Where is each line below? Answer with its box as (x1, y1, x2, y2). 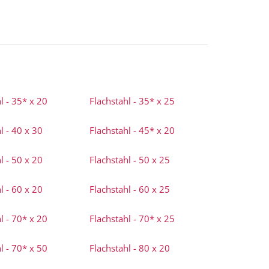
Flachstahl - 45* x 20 (89, 124, 175, 136)
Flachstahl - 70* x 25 (89, 213, 175, 225)
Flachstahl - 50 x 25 (89, 154, 171, 166)
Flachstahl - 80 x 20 (89, 242, 171, 254)
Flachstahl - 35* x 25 (89, 95, 175, 107)
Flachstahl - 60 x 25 (89, 183, 171, 195)
